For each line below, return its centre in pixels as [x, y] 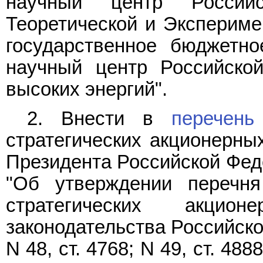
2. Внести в [99, 119]
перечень [213, 119]
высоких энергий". [87, 89]
